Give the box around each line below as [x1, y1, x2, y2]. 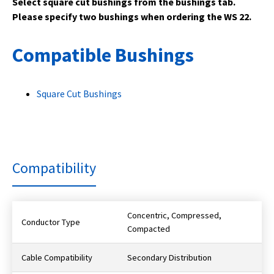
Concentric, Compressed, [127, 210, 221, 221]
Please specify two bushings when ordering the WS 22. [12, 10, 251, 23]
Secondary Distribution [127, 252, 212, 264]
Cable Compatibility [21, 252, 92, 264]
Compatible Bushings [12, 43, 194, 68]
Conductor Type [21, 217, 80, 228]
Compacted [127, 223, 170, 235]
